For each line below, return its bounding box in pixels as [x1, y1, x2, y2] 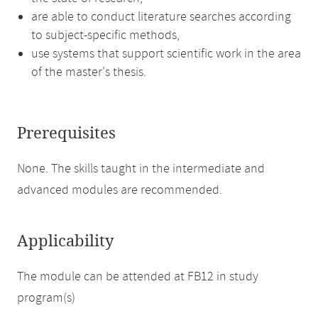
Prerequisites [17, 124, 116, 143]
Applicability [17, 232, 114, 251]
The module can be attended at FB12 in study [17, 268, 258, 285]
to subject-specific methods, [31, 27, 180, 44]
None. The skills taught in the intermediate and [17, 160, 265, 177]
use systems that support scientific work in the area [31, 45, 301, 62]
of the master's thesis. [31, 64, 146, 81]
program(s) [17, 290, 75, 307]
